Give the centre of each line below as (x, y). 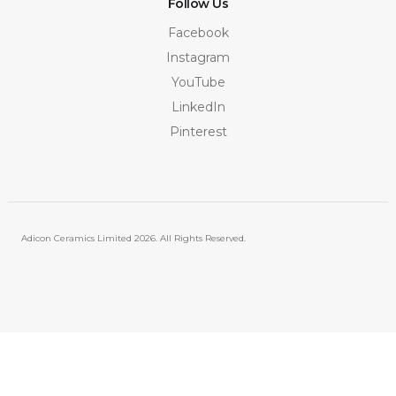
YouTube (198, 82)
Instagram (198, 57)
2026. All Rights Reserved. (190, 238)
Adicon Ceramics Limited (77, 238)
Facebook (198, 32)
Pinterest (198, 131)
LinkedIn (198, 107)
